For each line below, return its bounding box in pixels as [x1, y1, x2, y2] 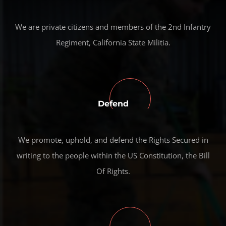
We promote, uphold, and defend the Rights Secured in [18, 135, 208, 145]
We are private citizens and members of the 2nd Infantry [15, 22, 211, 32]
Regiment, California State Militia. [55, 37, 171, 47]
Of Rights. [96, 166, 130, 176]
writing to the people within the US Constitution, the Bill [16, 150, 210, 160]
